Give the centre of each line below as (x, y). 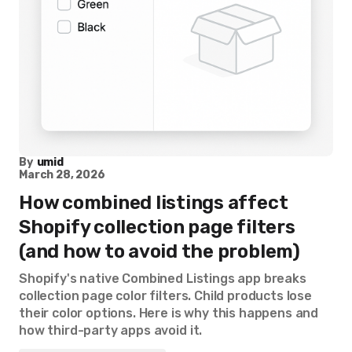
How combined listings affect (154, 203)
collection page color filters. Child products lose (165, 296)
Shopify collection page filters (157, 227)
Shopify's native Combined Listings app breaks (163, 279)
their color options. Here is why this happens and (169, 313)
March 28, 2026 (62, 175)
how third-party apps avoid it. (111, 330)
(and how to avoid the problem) (159, 251)
